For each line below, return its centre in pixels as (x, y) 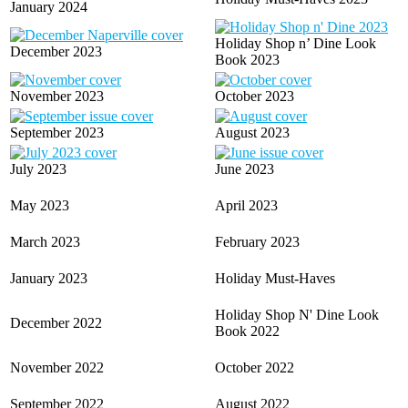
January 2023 (49, 278)
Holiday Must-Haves (275, 278)
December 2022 (56, 323)
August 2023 (252, 133)
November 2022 (57, 367)
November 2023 (57, 96)
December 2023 (56, 51)
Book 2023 (247, 60)
